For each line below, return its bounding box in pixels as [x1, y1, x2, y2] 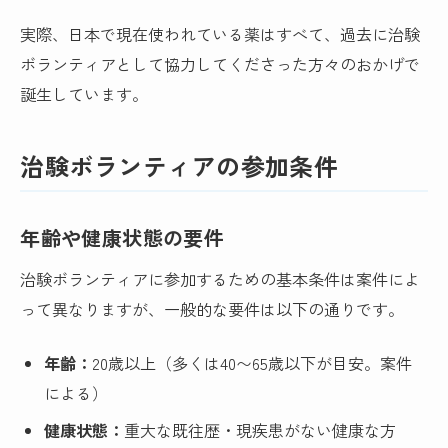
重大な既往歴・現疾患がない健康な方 [124, 417, 397, 442]
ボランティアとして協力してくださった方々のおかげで [20, 51, 421, 76]
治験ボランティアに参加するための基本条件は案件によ [20, 267, 421, 292]
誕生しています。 [20, 81, 149, 106]
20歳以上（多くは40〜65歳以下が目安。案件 [92, 351, 413, 376]
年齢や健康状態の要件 [20, 223, 225, 253]
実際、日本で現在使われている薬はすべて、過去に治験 [20, 21, 421, 46]
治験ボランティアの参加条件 [20, 147, 339, 183]
